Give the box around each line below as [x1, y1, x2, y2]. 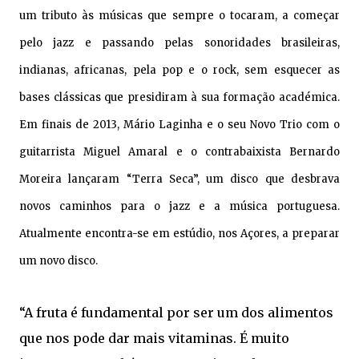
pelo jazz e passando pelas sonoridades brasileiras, [19, 35, 340, 50]
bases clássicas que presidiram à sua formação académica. [19, 90, 340, 104]
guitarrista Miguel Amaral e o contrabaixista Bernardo [19, 144, 340, 159]
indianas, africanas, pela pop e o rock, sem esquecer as [19, 63, 340, 77]
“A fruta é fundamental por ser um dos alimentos [19, 304, 333, 321]
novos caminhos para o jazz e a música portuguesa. [19, 199, 340, 213]
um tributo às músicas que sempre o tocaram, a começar [19, 8, 340, 22]
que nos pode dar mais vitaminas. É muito [19, 329, 289, 346]
